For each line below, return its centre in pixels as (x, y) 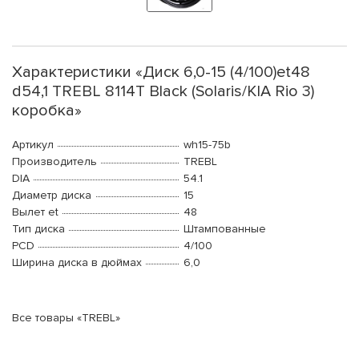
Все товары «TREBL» (66, 318)
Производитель (54, 162)
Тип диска (38, 229)
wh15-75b (207, 145)
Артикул (33, 145)
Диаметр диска (52, 196)
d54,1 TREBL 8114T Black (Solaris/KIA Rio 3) (163, 92)
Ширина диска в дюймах (77, 263)
